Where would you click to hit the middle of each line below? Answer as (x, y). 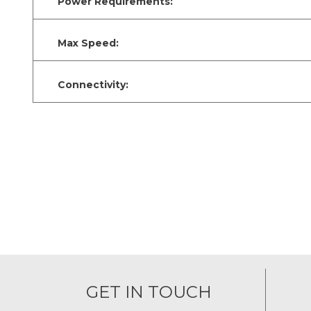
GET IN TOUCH (149, 292)
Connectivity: (93, 84)
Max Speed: (88, 43)
